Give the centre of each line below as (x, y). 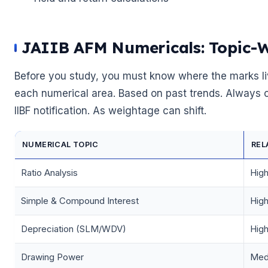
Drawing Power (52, 257)
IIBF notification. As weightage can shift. (110, 111)
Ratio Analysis (49, 173)
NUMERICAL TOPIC (60, 145)
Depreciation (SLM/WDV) (74, 229)
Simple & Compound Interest (80, 201)
